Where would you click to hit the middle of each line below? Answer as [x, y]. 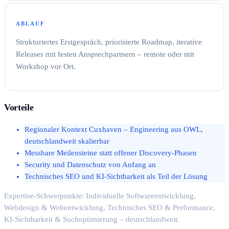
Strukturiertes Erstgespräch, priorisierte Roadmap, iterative [109, 42]
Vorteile [19, 108]
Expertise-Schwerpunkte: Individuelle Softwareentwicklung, [100, 196]
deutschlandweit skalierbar [67, 141]
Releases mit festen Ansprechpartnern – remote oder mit [105, 54]
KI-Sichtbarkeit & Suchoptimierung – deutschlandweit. [92, 219]
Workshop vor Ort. [46, 66]
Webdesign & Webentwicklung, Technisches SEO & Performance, [110, 207]
